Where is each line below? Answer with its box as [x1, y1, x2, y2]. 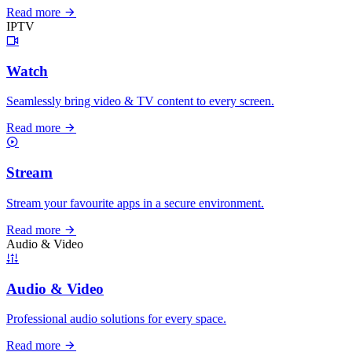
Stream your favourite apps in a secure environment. [6, 196, 264, 210]
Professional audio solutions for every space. [6, 312, 226, 326]
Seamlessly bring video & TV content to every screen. [6, 94, 274, 108]
